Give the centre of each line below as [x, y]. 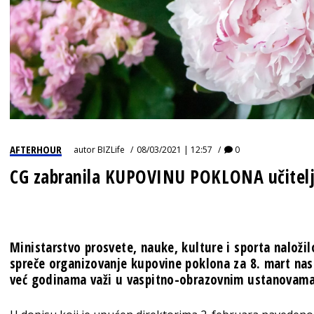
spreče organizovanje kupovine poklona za [130, 263]
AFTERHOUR [36, 149]
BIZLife [111, 149]
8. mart [270, 263]
